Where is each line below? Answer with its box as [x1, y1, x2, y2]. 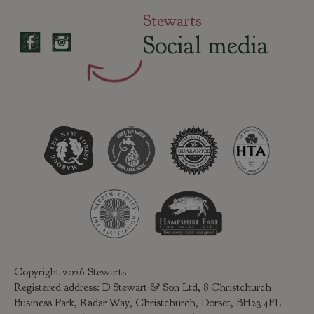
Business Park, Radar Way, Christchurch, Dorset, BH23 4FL [14, 296, 284, 310]
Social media [143, 28, 269, 61]
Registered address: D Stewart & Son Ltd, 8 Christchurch [14, 280, 271, 295]
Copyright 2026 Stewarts [14, 265, 129, 280]
